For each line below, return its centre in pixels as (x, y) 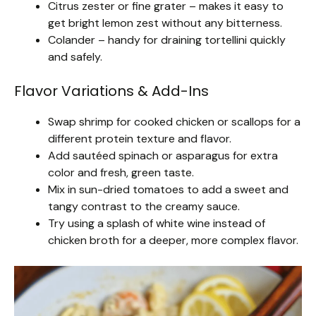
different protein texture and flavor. (140, 138)
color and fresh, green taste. (121, 172)
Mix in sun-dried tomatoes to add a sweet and (168, 189)
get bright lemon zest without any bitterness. (165, 23)
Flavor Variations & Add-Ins (111, 91)
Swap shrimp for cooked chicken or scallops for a (174, 121)
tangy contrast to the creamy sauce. (144, 206)
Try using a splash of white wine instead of (157, 223)
